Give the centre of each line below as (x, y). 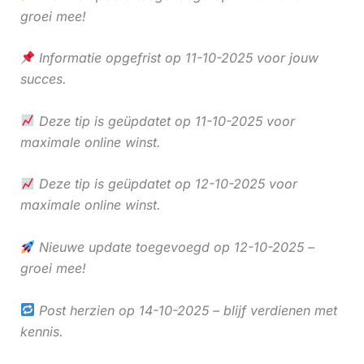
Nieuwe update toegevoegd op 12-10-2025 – (174, 247)
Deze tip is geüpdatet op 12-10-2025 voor (166, 184)
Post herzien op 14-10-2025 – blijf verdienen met (186, 310)
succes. (43, 79)
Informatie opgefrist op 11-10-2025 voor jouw (176, 58)
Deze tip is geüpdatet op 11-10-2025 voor (165, 121)
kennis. (41, 331)
